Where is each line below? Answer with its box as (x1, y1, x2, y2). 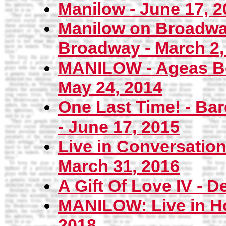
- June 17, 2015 (58, 117, 180, 137)
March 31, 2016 (58, 156, 180, 176)
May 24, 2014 (58, 78, 162, 97)
